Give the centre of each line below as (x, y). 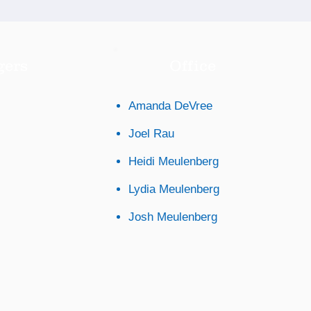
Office (193, 66)
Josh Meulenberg (173, 217)
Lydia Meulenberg (174, 189)
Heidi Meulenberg (173, 161)
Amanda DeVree (170, 106)
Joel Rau (151, 134)
